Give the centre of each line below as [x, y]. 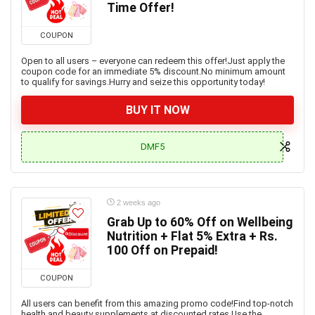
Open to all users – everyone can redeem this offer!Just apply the [153, 61]
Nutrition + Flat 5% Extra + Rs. [192, 236]
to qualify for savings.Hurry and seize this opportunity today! [143, 82]
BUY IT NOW [157, 110]
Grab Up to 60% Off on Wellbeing [200, 222]
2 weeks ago [137, 202]
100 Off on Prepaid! [162, 250]
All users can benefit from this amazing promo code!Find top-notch [157, 303]
